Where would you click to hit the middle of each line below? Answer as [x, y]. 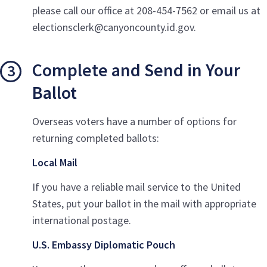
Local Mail [55, 162]
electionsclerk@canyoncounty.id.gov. [114, 27]
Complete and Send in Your [136, 70]
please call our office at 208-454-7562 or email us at [146, 10]
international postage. [82, 220]
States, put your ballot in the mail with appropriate [144, 204]
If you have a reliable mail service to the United [136, 187]
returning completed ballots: [96, 138]
